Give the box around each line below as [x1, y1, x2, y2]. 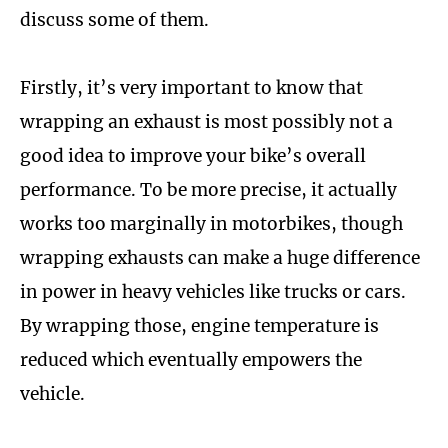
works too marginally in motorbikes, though [20, 213, 403, 236]
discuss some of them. [20, 8, 209, 31]
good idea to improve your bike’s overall [20, 145, 366, 168]
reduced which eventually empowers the [20, 349, 362, 372]
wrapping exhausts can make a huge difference [20, 247, 420, 270]
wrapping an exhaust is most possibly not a [20, 111, 393, 134]
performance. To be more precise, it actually [20, 179, 397, 202]
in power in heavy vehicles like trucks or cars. [20, 281, 406, 304]
